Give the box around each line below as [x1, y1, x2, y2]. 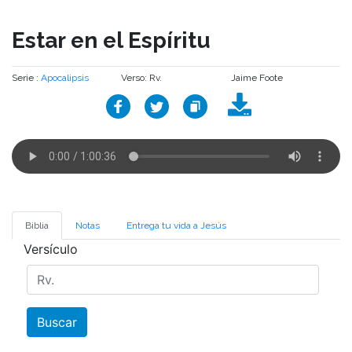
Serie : [12, 71, 41, 83]
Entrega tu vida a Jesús [126, 220, 226, 232]
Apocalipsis [41, 71, 89, 83]
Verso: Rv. [121, 71, 163, 83]
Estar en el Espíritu [12, 27, 211, 53]
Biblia [25, 220, 49, 232]
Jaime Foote [230, 71, 283, 83]
